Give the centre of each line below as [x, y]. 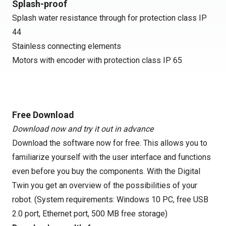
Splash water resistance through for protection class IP [109, 18]
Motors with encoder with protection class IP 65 [97, 60]
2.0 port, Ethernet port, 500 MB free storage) [90, 214]
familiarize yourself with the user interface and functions [111, 157]
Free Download [43, 115]
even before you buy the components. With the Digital [106, 171]
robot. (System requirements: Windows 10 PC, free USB [110, 200]
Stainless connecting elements [67, 46]
